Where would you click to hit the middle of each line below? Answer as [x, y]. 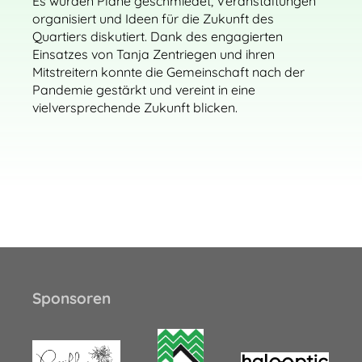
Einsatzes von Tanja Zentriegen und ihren [154, 54]
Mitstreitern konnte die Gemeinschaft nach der [168, 72]
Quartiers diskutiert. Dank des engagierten [158, 36]
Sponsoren [72, 299]
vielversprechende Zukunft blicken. [135, 107]
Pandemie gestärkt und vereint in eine [144, 90]
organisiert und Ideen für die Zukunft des [153, 19]
